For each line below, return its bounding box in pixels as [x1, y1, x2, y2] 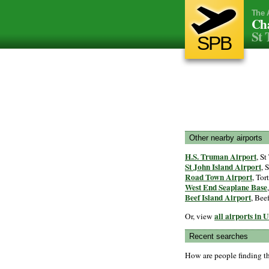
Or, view [185, 210, 214, 222]
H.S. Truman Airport [185, 151, 256, 163]
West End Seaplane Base [185, 181, 267, 194]
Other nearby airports [189, 133, 262, 142]
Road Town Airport [185, 171, 252, 184]
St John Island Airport [185, 161, 261, 174]
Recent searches [189, 231, 248, 241]
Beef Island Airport [185, 192, 251, 204]
